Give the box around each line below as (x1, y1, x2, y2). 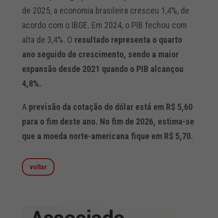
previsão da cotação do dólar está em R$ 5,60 (28, 102, 193, 112)
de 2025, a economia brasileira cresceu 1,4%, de (21, 5, 189, 16)
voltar (29, 163, 47, 171)
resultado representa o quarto (74, 35, 182, 45)
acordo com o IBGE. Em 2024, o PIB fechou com (21, 20, 187, 31)
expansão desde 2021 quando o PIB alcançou (21, 64, 183, 74)
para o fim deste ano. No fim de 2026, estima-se (21, 116, 194, 127)
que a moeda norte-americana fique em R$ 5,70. (21, 131, 193, 142)
